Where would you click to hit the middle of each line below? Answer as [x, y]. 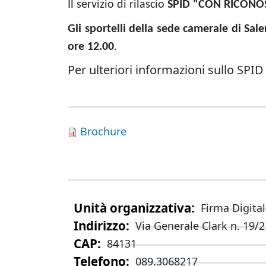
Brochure [103, 131]
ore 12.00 [91, 47]
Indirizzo [100, 226]
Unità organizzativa [132, 208]
